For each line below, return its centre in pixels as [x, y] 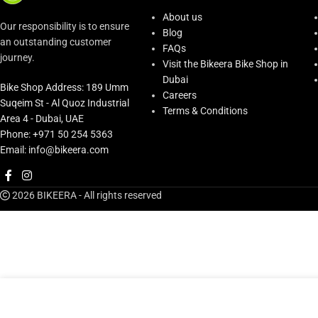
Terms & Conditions [205, 110]
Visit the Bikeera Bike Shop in [225, 64]
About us [182, 17]
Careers [180, 95]
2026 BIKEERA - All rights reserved [86, 196]
